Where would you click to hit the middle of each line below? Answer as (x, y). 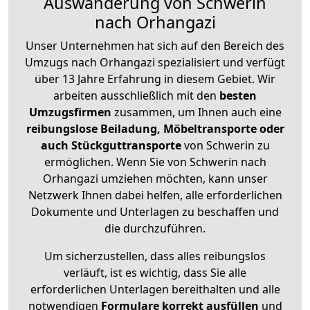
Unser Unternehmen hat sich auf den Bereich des (155, 46)
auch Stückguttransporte (112, 146)
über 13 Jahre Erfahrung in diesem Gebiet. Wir (155, 79)
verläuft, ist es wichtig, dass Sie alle (155, 273)
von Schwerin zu (227, 146)
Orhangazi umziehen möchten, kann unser (155, 179)
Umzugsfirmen (71, 112)
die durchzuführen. (155, 229)
